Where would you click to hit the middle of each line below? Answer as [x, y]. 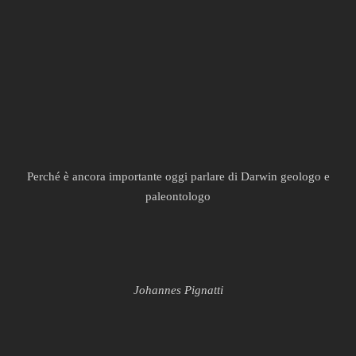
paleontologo [178, 196]
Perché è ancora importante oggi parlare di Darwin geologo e [178, 176]
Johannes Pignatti [178, 290]
